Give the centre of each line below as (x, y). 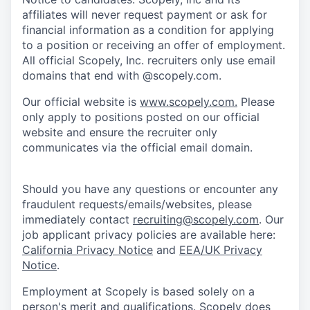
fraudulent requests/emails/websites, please (137, 204)
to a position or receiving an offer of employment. (154, 45)
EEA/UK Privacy (221, 250)
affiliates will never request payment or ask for (145, 15)
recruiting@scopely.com (196, 220)
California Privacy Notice (88, 250)
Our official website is (81, 102)
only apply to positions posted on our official (141, 117)
